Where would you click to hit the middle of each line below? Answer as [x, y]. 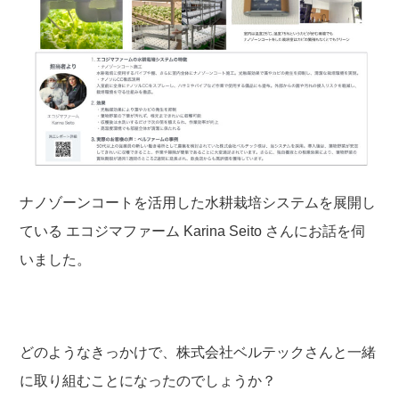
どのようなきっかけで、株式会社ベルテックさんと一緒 [198, 352]
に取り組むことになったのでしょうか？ [148, 380]
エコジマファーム [123, 231]
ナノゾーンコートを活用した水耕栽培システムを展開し [198, 202]
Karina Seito [223, 231]
